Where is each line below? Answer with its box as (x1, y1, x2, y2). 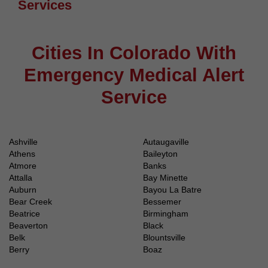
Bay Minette (143, 173, 188, 183)
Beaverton (9, 221, 48, 231)
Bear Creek (9, 197, 52, 207)
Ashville (9, 137, 38, 147)
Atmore (9, 161, 36, 171)
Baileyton (143, 149, 178, 159)
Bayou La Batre (143, 185, 202, 195)
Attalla (9, 173, 32, 183)
